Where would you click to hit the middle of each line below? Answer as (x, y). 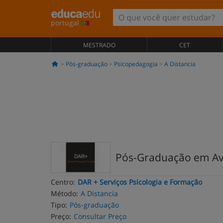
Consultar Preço (100, 216)
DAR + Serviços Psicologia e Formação (140, 182)
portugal (66, 23)
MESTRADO (99, 45)
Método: (64, 193)
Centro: (63, 182)
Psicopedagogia (136, 64)
